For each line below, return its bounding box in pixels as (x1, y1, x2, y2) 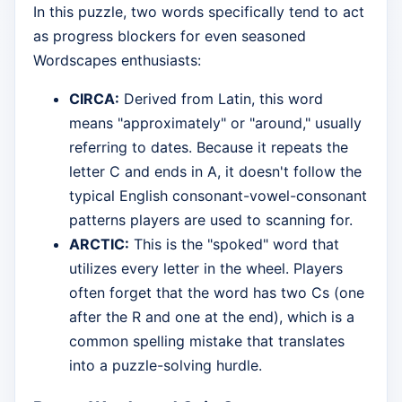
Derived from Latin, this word (119, 89, 323, 108)
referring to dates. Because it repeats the (69, 137, 348, 156)
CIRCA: (69, 89, 119, 108)
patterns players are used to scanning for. (69, 210, 353, 229)
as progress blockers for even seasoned (33, 26, 306, 45)
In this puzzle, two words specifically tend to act (33, 2, 364, 21)
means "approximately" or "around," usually (69, 113, 362, 132)
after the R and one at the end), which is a (69, 307, 354, 326)
